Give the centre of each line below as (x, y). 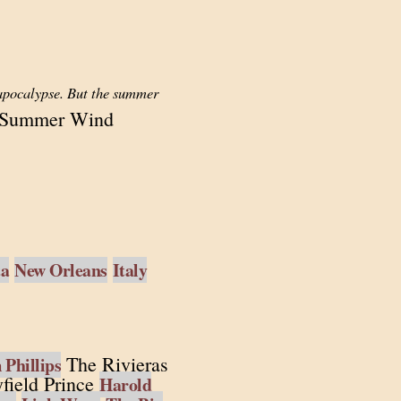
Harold (125, 384)
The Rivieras (115, 364)
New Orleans (61, 270)
